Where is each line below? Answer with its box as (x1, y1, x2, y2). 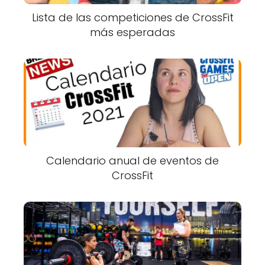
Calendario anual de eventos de (46, 153, 219, 168)
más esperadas (90, 24, 175, 40)
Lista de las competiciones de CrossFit (31, 9, 234, 25)
